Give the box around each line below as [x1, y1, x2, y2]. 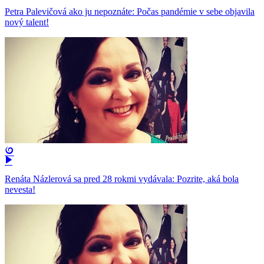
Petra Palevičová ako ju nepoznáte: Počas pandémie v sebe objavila [5, 6, 255, 17]
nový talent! [5, 17, 49, 28]
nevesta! [5, 184, 35, 195]
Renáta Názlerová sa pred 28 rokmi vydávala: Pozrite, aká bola [5, 174, 239, 184]
